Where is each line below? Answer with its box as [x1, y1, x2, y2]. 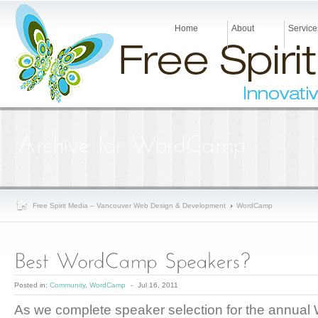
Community [50, 281, 85, 289]
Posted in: [14, 281, 50, 289]
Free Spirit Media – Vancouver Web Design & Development [33, 202, 226, 209]
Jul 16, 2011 [138, 281, 178, 289]
